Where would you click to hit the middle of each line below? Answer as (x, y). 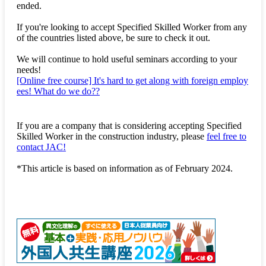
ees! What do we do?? (58, 91)
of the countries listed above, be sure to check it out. (113, 38)
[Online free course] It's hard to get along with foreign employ (132, 81)
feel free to (227, 137)
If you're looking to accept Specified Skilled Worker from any (132, 27)
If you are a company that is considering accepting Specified (129, 126)
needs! (29, 70)
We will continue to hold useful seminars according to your (127, 59)
